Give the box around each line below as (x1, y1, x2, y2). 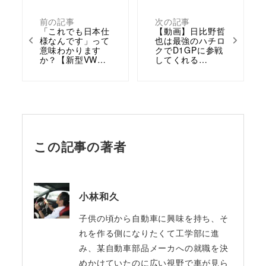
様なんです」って (39, 34, 110, 46)
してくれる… (154, 53, 208, 65)
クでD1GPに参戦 (154, 43, 224, 56)
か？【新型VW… (39, 53, 106, 65)
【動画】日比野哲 (154, 24, 226, 37)
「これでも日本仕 (39, 24, 110, 37)
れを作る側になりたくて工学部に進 (79, 226, 220, 239)
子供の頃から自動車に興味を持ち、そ (79, 211, 229, 224)
